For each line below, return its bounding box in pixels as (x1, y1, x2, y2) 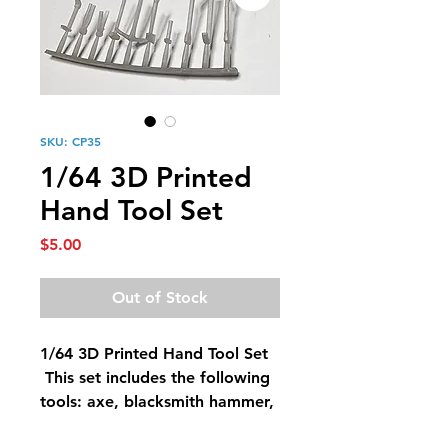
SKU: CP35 (40, 133, 101, 149)
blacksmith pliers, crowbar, (40, 416, 241, 435)
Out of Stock (112, 288, 208, 307)
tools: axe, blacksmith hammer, (40, 392, 274, 411)
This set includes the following (40, 368, 270, 387)
